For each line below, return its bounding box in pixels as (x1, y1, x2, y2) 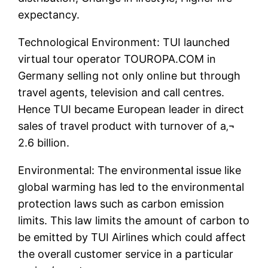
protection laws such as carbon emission (18, 197, 225, 211)
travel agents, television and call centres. (18, 86, 225, 99)
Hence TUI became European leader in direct (18, 103, 245, 116)
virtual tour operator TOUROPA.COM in (18, 53, 217, 66)
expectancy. (18, 8, 80, 22)
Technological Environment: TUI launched (18, 36, 230, 49)
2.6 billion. (18, 136, 70, 150)
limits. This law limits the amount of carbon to (18, 214, 250, 227)
